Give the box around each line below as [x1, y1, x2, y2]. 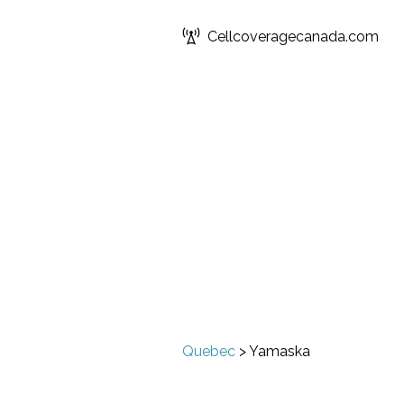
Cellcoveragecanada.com [207, 27, 379, 45]
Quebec [182, 343, 235, 360]
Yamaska [249, 343, 310, 360]
